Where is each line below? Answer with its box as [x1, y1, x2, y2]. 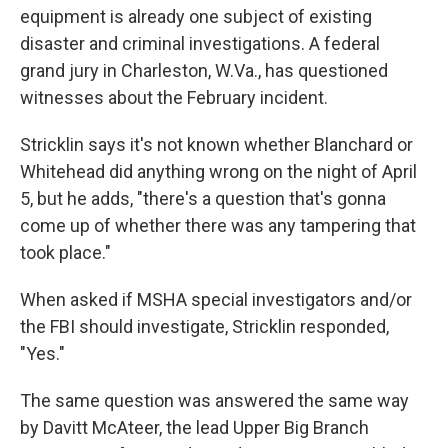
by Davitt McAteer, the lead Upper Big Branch [20, 417, 369, 438]
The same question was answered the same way [20, 390, 409, 411]
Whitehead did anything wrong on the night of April [20, 161, 417, 182]
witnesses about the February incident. [20, 87, 328, 108]
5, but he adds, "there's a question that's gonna [20, 188, 386, 209]
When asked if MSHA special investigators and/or [20, 289, 412, 310]
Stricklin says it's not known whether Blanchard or [20, 134, 413, 155]
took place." [20, 242, 111, 263]
